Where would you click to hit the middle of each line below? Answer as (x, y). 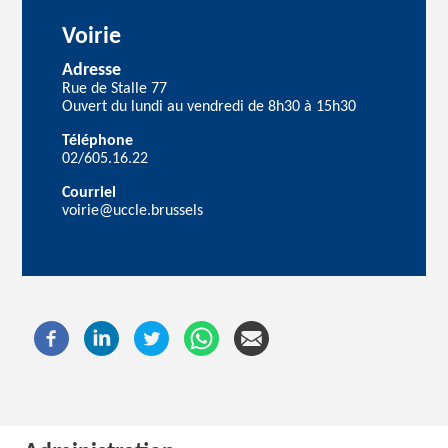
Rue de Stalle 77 (115, 88)
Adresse (92, 70)
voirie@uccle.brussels (133, 210)
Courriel (89, 192)
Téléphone (98, 140)
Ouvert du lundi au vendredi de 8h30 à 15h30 (209, 106)
